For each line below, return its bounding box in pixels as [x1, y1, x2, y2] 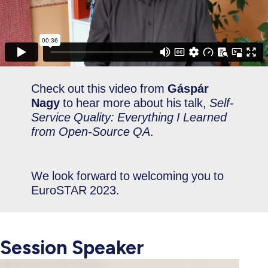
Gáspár [167, 82, 209, 95]
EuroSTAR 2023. [31, 184, 120, 197]
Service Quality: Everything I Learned [31, 111, 227, 124]
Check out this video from [31, 82, 168, 95]
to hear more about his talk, [60, 96, 210, 109]
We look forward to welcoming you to [31, 169, 224, 182]
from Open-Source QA [31, 125, 151, 138]
